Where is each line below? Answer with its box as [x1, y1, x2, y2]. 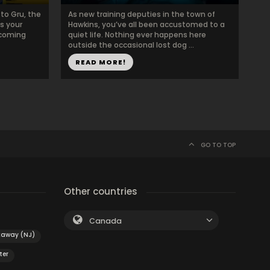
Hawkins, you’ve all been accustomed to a [68, 19, 225, 30]
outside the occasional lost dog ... [68, 40, 194, 50]
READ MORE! [75, 57, 126, 67]
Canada [89, 216, 122, 226]
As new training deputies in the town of [68, 9, 215, 19]
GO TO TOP [201, 140, 236, 149]
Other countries [64, 185, 137, 198]
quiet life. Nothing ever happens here [68, 30, 206, 40]
